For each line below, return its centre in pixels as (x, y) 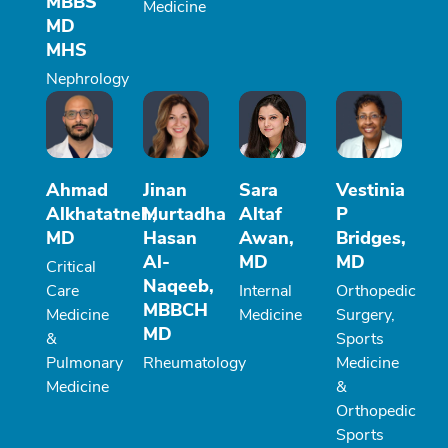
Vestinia (370, 189)
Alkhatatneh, (101, 213)
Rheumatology (194, 362)
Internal (265, 290)
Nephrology (87, 79)
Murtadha (184, 213)
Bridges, (370, 237)
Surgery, (365, 314)
